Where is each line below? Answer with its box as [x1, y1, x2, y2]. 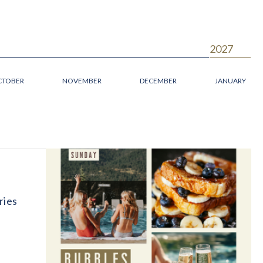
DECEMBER [139, 76, 177, 85]
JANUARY [215, 76, 247, 85]
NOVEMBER [62, 76, 102, 85]
